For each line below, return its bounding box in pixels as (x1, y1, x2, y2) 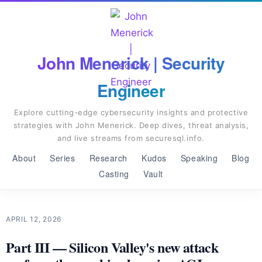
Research (89, 152, 128, 164)
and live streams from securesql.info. (57, 133, 205, 143)
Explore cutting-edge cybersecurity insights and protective (13, 108, 249, 117)
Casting (99, 168, 130, 180)
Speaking (180, 152, 218, 164)
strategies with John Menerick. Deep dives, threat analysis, (13, 120, 249, 130)
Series (50, 152, 75, 164)
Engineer (96, 78, 166, 102)
